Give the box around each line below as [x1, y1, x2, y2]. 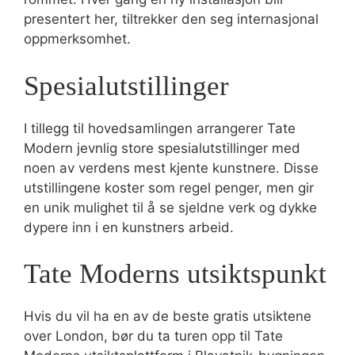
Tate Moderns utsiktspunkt [24, 258, 326, 289]
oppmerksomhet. [24, 31, 131, 47]
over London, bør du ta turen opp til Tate [24, 328, 283, 344]
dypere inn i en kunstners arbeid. [24, 219, 234, 235]
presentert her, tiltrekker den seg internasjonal [24, 11, 319, 27]
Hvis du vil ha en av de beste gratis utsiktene [24, 308, 311, 324]
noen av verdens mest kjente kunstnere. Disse [24, 159, 319, 176]
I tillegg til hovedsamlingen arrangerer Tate [24, 120, 296, 136]
